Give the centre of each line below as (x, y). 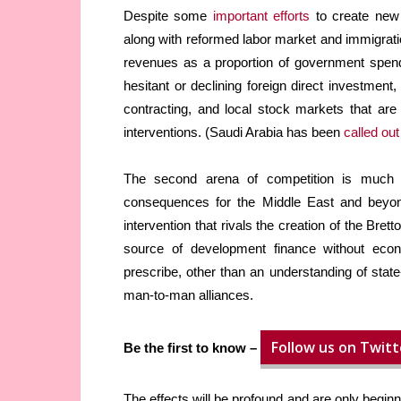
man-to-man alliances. (188, 295)
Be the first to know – (192, 348)
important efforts (261, 16)
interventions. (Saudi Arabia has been (234, 132)
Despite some (168, 16)
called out (371, 132)
